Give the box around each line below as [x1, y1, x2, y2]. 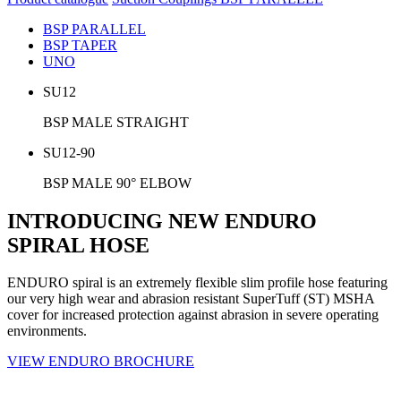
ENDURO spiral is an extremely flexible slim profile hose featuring [7, 275, 388, 291]
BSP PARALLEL [43, 21, 146, 37]
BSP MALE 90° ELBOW [43, 175, 192, 191]
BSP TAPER [43, 37, 117, 53]
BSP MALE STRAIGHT [43, 114, 189, 130]
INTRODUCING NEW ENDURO [7, 209, 317, 233]
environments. [7, 323, 87, 339]
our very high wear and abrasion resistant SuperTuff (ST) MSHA [7, 291, 374, 307]
